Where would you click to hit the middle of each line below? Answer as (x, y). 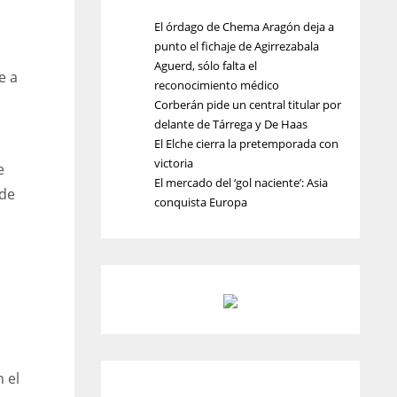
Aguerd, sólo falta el (205, 66)
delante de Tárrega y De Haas (230, 124)
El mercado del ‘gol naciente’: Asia (241, 183)
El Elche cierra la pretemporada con (246, 144)
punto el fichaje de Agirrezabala (236, 46)
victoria (173, 163)
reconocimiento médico (216, 85)
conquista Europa (200, 202)
